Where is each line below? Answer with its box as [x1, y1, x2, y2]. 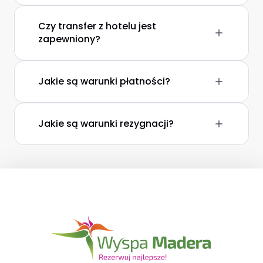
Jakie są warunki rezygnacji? [38, 117, 174, 130]
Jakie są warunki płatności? [38, 75, 170, 88]
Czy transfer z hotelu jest [38, 19, 156, 33]
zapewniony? [38, 32, 100, 46]
